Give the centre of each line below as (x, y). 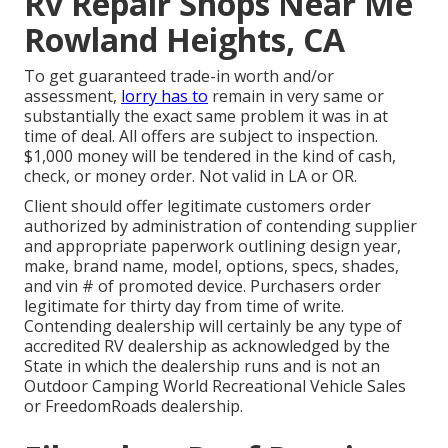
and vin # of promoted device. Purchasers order (202, 286)
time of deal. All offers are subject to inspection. (201, 136)
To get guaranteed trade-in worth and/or (179, 76)
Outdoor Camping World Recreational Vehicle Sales (215, 386)
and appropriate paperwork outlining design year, (212, 246)
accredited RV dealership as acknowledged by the (207, 346)
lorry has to (164, 96)
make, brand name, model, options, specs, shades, (211, 266)
